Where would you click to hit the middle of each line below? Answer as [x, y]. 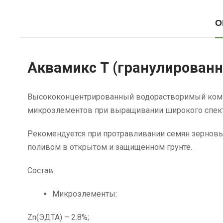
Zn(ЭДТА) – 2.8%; [58, 217]
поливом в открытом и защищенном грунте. [110, 147]
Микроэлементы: [85, 194]
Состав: [41, 170]
